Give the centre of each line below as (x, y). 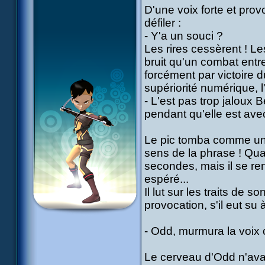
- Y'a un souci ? (184, 36)
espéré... (167, 179)
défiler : (163, 23)
